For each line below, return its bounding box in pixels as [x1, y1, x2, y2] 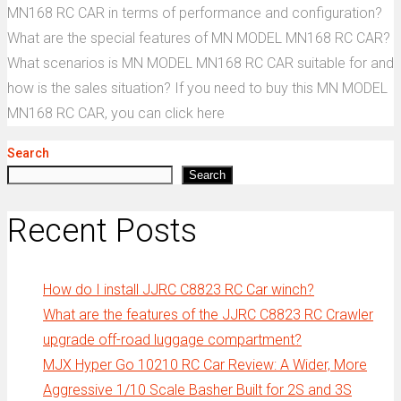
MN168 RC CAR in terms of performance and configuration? [7, 4, 382, 22]
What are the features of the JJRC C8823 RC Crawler [43, 306, 373, 324]
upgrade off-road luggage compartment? [43, 331, 302, 349]
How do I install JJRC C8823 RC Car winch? [43, 281, 314, 299]
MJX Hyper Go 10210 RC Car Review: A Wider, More [43, 356, 367, 374]
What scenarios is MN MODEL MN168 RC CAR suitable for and [7, 55, 394, 73]
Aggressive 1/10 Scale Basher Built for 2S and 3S [43, 381, 352, 399]
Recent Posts [7, 212, 197, 251]
